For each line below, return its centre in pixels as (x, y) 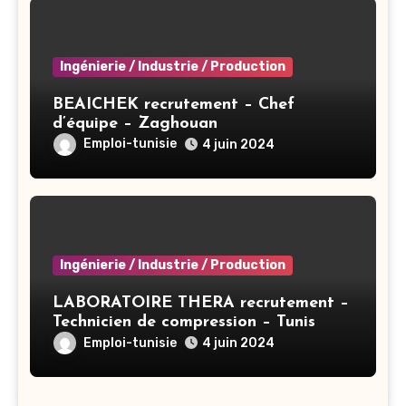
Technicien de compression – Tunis (184, 323)
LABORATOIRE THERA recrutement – (201, 304)
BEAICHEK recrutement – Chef (174, 104)
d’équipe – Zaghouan (135, 123)
